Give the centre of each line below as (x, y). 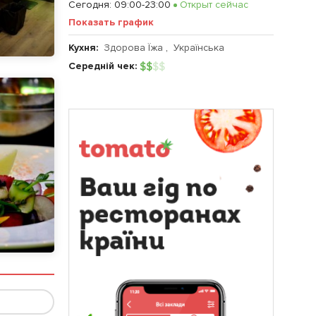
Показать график (111, 22)
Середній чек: (104, 66)
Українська (199, 48)
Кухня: (86, 48)
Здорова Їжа (133, 48)
